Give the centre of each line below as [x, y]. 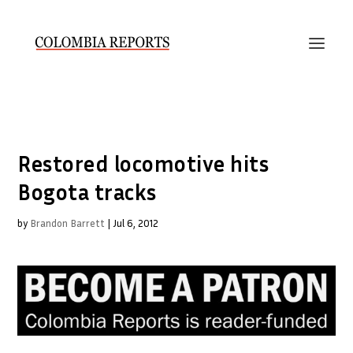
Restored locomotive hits [143, 163]
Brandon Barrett [68, 223]
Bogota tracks [87, 192]
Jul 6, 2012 [136, 223]
